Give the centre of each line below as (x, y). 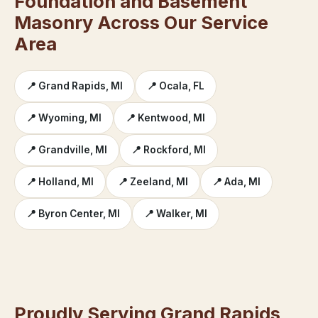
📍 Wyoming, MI (64, 118)
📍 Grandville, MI (67, 150)
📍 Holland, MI (60, 182)
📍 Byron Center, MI (73, 214)
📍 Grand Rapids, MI (75, 86)
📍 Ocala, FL (176, 86)
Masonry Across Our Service (141, 22)
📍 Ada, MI (236, 182)
